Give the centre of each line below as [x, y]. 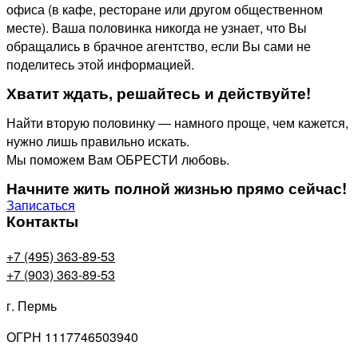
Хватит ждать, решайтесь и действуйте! [159, 93]
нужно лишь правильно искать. [98, 141]
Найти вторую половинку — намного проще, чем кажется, [177, 122]
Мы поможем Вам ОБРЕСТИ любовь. [118, 159]
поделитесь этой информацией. [100, 64]
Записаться [41, 205]
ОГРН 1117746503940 [72, 336]
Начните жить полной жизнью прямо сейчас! [177, 188]
